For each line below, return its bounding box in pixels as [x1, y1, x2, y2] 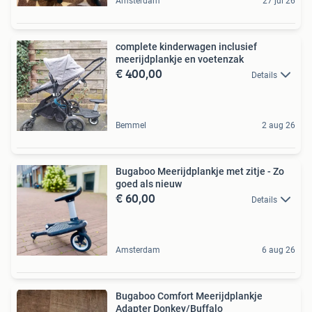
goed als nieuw [116, 178, 182, 189]
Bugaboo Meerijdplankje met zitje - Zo [116, 165, 284, 177]
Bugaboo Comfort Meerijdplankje [116, 290, 263, 302]
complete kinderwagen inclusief [116, 40, 257, 52]
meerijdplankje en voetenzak [116, 53, 244, 65]
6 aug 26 [262, 244, 295, 255]
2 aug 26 [262, 120, 295, 130]
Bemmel [116, 120, 146, 130]
